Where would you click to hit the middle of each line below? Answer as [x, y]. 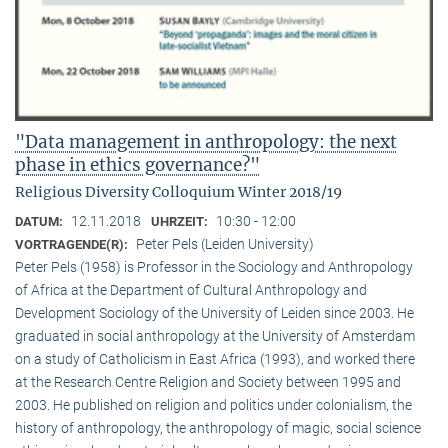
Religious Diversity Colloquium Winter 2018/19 [178, 192]
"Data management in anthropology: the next [206, 142]
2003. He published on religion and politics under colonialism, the [213, 405]
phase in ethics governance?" [137, 165]
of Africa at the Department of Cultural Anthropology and [191, 290]
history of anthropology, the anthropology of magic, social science [218, 428]
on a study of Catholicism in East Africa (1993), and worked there [215, 359]
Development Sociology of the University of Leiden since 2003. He [214, 313]
